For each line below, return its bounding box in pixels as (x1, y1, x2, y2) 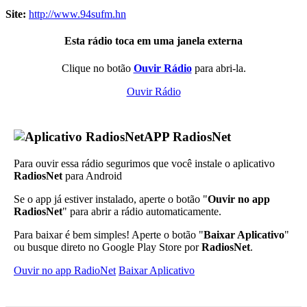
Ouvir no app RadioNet (14, 265, 116, 277)
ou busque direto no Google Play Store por (14, 241, 201, 254)
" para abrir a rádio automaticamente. (62, 206, 221, 218)
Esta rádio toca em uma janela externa (64, 35, 243, 47)
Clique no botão (61, 62, 134, 74)
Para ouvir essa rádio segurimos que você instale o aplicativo (14, 158, 275, 170)
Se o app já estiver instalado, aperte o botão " (14, 193, 208, 206)
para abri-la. (191, 62, 246, 74)
